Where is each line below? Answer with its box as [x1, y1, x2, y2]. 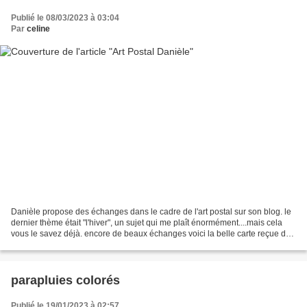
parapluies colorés [11, 273, 120, 288]
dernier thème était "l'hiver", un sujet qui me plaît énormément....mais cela [11, 218, 282, 228]
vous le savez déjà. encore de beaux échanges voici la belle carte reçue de [11, 229, 291, 239]
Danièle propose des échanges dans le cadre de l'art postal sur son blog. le [11, 207, 291, 217]
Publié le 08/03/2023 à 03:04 [11, 12, 119, 23]
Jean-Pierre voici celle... [11, 240, 100, 250]
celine [27, 23, 50, 34]
